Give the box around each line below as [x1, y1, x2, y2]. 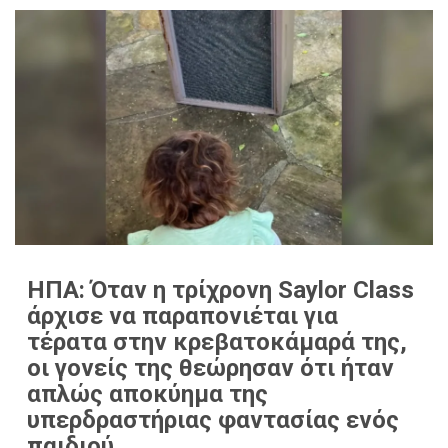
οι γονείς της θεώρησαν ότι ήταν [27, 353, 394, 382]
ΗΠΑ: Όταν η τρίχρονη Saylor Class [27, 275, 414, 304]
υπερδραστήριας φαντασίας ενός [27, 405, 399, 434]
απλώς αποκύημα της [27, 379, 268, 408]
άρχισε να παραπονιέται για [27, 301, 338, 330]
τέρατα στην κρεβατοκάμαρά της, [27, 327, 407, 356]
